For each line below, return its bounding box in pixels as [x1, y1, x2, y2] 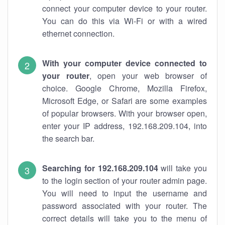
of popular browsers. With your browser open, [42, 107, 207, 119]
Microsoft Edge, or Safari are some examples [42, 95, 207, 106]
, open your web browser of [89, 70, 207, 81]
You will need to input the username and [42, 187, 207, 199]
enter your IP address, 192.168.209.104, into [42, 120, 207, 132]
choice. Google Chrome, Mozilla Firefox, [42, 82, 207, 94]
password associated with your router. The [42, 200, 207, 211]
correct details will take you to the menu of [42, 212, 207, 224]
